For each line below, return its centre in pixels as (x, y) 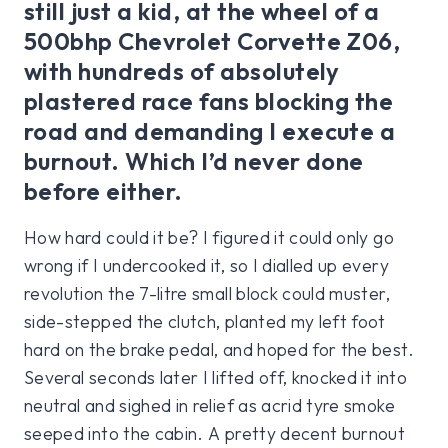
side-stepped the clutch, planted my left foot (205, 321)
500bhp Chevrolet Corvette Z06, (212, 40)
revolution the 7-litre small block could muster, (207, 293)
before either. (103, 190)
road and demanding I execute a (210, 130)
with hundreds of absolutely (182, 70)
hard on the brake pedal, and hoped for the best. (219, 349)
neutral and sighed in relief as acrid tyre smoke (209, 405)
